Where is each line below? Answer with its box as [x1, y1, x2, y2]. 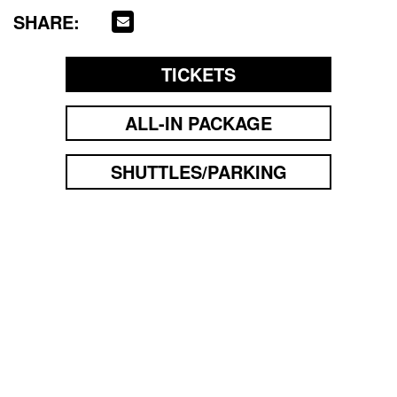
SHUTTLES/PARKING [110, 159, 287, 184]
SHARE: [13, 9, 80, 35]
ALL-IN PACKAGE [125, 110, 272, 136]
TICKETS [161, 61, 236, 87]
